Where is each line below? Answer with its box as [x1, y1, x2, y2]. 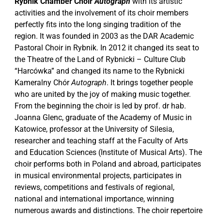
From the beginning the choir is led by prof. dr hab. [15, 101, 186, 110]
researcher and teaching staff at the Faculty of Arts [15, 136, 188, 145]
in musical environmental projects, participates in [15, 170, 182, 180]
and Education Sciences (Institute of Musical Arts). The [15, 147, 202, 157]
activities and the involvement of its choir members [15, 8, 188, 17]
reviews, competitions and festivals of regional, [15, 182, 174, 192]
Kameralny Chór [15, 77, 71, 87]
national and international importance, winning [15, 194, 174, 203]
